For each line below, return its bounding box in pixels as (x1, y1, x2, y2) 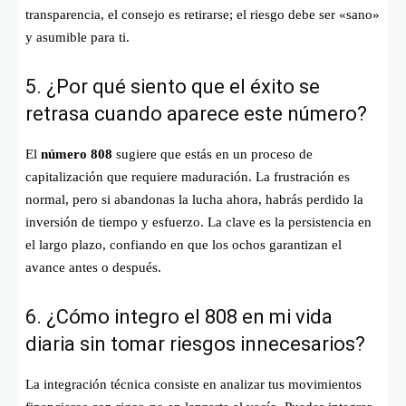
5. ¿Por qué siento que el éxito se (25, 74, 320, 98)
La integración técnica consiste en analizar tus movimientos (25, 376, 362, 391)
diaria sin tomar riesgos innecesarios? (25, 332, 365, 355)
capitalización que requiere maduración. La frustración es (25, 169, 350, 184)
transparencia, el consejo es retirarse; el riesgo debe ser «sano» (25, 6, 380, 22)
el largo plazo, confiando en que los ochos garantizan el (25, 237, 342, 252)
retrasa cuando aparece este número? (25, 101, 367, 125)
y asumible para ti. (25, 29, 130, 44)
